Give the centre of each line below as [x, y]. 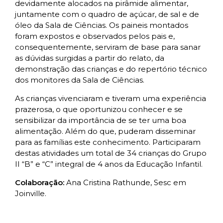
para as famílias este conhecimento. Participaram [108, 142]
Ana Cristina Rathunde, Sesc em [125, 183]
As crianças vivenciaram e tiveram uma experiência [111, 99]
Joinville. [32, 194]
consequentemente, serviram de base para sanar [108, 47]
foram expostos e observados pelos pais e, [95, 36]
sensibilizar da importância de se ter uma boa [101, 120]
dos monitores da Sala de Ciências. [81, 80]
